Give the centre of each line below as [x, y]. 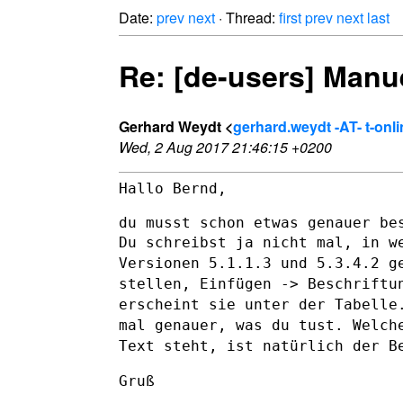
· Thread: [247, 18]
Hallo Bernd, [173, 188]
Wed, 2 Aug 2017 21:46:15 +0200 [225, 147]
